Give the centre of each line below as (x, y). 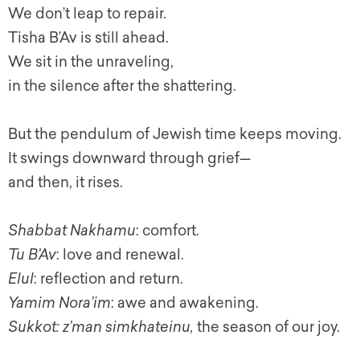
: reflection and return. (108, 279)
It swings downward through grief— (129, 158)
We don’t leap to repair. (87, 14)
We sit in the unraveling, (91, 62)
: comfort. (168, 231)
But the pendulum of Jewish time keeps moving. (175, 134)
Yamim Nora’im (59, 303)
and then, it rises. (65, 182)
